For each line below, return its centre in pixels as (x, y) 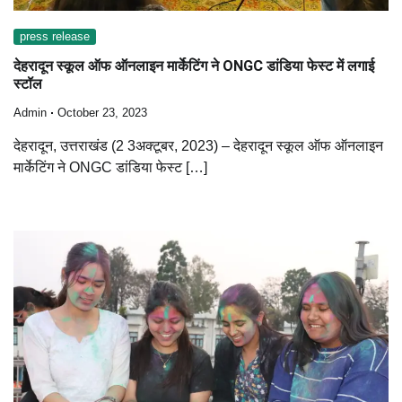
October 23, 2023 (102, 114)
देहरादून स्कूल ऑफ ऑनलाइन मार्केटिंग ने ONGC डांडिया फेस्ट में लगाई (194, 66)
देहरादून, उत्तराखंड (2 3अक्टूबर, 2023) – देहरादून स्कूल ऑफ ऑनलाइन (198, 146)
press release (55, 37)
